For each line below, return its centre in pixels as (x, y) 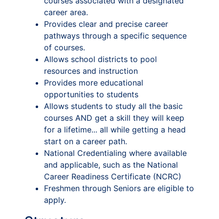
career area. (66, 12)
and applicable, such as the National (111, 165)
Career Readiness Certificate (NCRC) (113, 176)
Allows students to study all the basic (113, 106)
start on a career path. (86, 141)
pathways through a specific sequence (115, 36)
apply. (55, 200)
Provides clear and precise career (106, 24)
